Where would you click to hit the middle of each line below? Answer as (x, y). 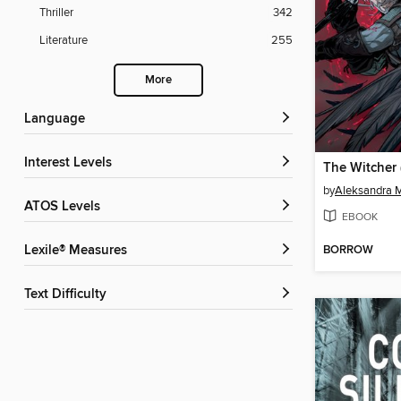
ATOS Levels (66, 207)
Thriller (56, 13)
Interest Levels (70, 163)
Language (58, 119)
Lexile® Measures (79, 251)
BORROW (348, 251)
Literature (64, 41)
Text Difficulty (68, 295)
